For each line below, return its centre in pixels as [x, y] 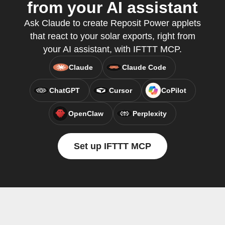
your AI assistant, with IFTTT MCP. [113, 49]
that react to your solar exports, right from [113, 36]
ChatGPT [64, 90]
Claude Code [144, 67]
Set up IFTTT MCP [113, 146]
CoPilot [174, 90]
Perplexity [150, 114]
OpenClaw [86, 114]
